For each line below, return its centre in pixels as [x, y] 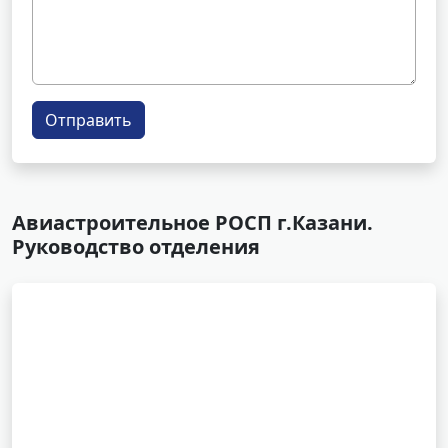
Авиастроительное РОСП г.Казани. [192, 222]
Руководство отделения [136, 246]
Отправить [88, 120]
